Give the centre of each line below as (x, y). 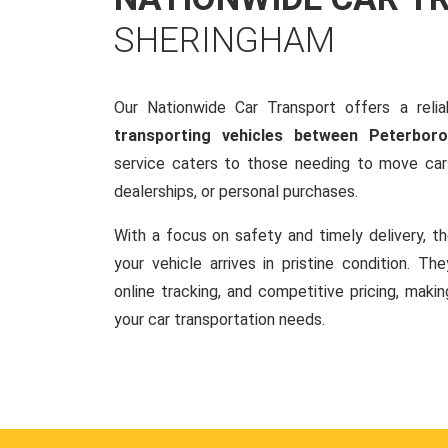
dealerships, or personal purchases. (236, 191)
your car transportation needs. (219, 319)
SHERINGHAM (224, 40)
